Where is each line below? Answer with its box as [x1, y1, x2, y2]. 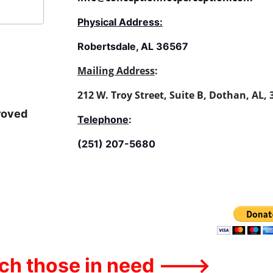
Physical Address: [77, 16, 163, 28]
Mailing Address [77, 64, 155, 77]
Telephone [77, 113, 129, 126]
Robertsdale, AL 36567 [77, 40, 188, 52]
